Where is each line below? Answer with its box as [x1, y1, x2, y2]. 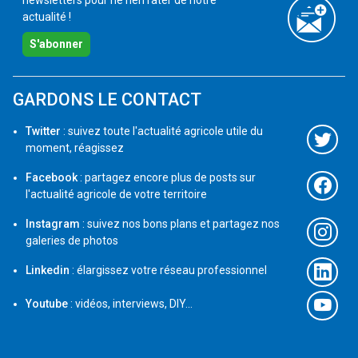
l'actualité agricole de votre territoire [26, 188, 207, 201]
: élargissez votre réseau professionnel [70, 264, 267, 277]
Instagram [26, 217, 80, 231]
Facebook [26, 171, 78, 185]
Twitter [26, 125, 61, 138]
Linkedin [26, 264, 70, 277]
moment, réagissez [26, 141, 124, 155]
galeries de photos [26, 234, 118, 248]
